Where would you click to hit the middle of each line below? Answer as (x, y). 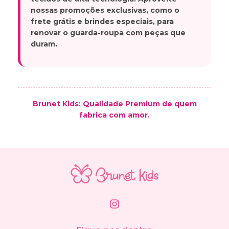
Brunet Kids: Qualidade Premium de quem (114, 104)
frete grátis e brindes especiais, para (102, 22)
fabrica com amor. (114, 115)
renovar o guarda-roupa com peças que (108, 33)
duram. (44, 44)
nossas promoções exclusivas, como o (105, 10)
